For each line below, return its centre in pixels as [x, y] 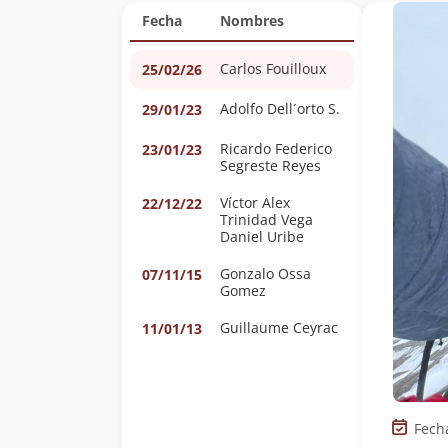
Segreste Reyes [270, 165]
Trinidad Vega [266, 219]
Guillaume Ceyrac [279, 327]
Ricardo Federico [276, 148]
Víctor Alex [255, 202]
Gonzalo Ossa [265, 273]
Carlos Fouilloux [273, 68]
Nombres [252, 20]
